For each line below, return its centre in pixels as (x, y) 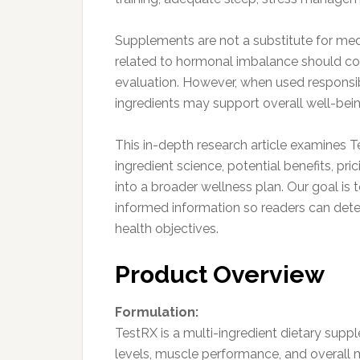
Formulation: (157, 312)
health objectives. (167, 228)
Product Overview (220, 274)
